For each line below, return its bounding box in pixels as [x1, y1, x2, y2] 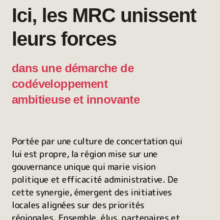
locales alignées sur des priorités [12, 199, 144, 211]
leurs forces [12, 28, 116, 50]
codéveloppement [12, 77, 108, 90]
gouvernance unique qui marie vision [12, 161, 156, 173]
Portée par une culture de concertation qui [12, 135, 183, 147]
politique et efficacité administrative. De [12, 173, 178, 186]
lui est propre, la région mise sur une [12, 148, 158, 160]
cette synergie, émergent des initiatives [12, 186, 172, 198]
